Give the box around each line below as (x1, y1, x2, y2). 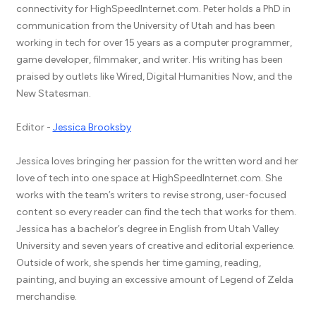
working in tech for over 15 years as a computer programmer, (16, 37, 292, 49)
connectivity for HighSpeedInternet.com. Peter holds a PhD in (16, 3, 291, 15)
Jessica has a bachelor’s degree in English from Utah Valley (16, 223, 279, 235)
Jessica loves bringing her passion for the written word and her (16, 155, 298, 167)
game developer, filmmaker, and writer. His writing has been (16, 54, 283, 66)
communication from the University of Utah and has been (16, 20, 275, 32)
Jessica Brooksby (52, 121, 131, 133)
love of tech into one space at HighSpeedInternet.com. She (16, 172, 282, 184)
